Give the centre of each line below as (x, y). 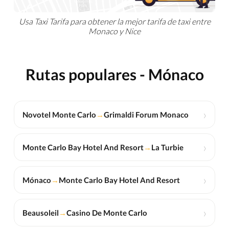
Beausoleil (40, 213)
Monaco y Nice (114, 31)
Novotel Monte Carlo (59, 115)
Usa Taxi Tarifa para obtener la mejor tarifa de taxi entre (114, 21)
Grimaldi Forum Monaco (146, 115)
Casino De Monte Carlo (107, 213)
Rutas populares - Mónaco (114, 74)
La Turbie (167, 147)
